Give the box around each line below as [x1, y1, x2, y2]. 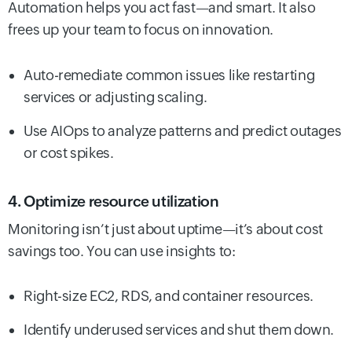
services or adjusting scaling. [24, 88, 207, 105]
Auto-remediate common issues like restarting [24, 66, 315, 83]
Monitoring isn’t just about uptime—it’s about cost [8, 220, 324, 237]
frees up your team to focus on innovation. [8, 21, 273, 38]
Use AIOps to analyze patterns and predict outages [24, 122, 342, 139]
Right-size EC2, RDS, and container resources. [24, 287, 313, 304]
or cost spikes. [24, 144, 114, 161]
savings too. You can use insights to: [8, 242, 236, 259]
